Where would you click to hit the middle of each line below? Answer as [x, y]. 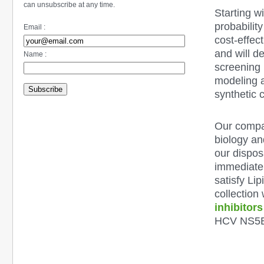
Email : [34, 27]
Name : [35, 54]
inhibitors [238, 207]
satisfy [231, 180]
